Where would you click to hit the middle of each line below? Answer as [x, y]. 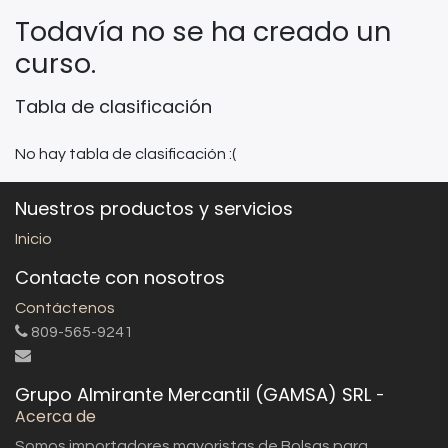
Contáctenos [65, 308]
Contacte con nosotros [120, 277]
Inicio [33, 239]
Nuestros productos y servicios [154, 208]
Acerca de [55, 416]
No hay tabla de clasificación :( [125, 154]
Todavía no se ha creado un [203, 31]
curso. [55, 63]
